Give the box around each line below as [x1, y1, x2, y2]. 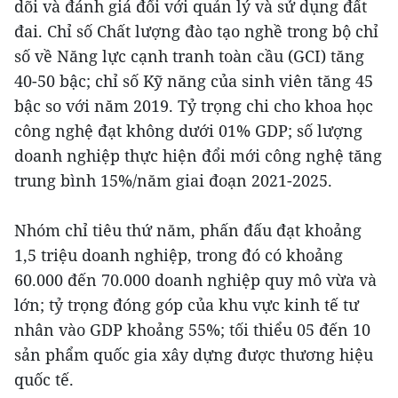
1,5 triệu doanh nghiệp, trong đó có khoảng [14, 243, 343, 266]
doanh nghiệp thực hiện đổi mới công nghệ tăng [14, 144, 382, 166]
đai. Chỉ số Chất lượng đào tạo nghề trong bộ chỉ [14, 20, 378, 42]
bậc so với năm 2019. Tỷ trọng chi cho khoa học [14, 94, 373, 116]
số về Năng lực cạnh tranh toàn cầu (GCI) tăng [14, 44, 364, 67]
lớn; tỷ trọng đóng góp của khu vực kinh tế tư [14, 293, 359, 315]
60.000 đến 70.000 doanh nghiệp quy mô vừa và [14, 268, 377, 291]
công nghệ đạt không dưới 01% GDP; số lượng [14, 119, 362, 141]
